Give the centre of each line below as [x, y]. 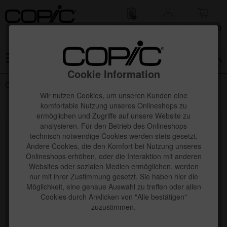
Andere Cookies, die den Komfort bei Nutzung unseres [113, 146]
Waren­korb [204, 27]
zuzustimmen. [113, 206]
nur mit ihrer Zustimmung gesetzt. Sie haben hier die [113, 176]
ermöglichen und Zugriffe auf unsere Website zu [113, 115]
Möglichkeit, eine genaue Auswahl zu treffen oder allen [113, 186]
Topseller [33, 133]
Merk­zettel [131, 27]
